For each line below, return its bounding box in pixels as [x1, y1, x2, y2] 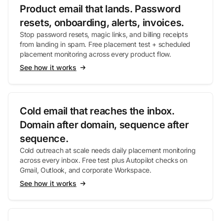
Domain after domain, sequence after [20, 119, 189, 131]
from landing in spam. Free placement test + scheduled [20, 40, 191, 48]
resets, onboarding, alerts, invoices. [20, 17, 184, 29]
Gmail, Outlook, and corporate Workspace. [20, 166, 151, 174]
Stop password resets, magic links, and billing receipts [20, 30, 188, 38]
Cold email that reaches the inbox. [20, 105, 175, 117]
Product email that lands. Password [20, 3, 181, 15]
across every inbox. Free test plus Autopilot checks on [20, 156, 187, 164]
